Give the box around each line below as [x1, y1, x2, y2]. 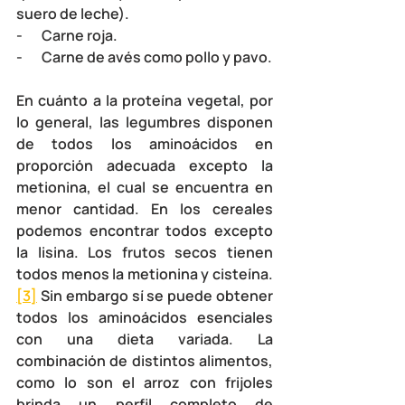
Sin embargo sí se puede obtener [37, 285, 273, 306]
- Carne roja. [16, 24, 118, 45]
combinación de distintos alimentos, [16, 350, 273, 371]
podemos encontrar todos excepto [16, 220, 273, 240]
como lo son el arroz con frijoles [16, 372, 273, 392]
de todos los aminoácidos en [16, 133, 273, 154]
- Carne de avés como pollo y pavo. [16, 46, 272, 67]
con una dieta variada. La [16, 328, 273, 349]
